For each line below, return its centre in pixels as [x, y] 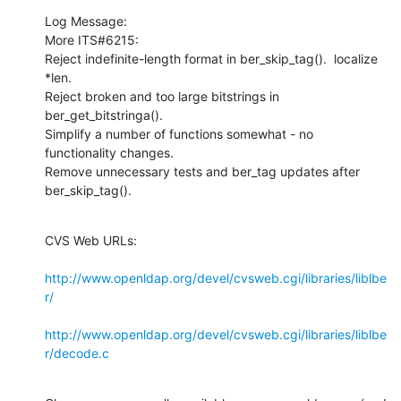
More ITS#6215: [92, 39]
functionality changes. [109, 152]
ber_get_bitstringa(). [104, 115]
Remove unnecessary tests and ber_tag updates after [202, 171]
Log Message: [86, 21]
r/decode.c [77, 353]
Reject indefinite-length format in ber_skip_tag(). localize [211, 58]
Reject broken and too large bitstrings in [162, 96]
